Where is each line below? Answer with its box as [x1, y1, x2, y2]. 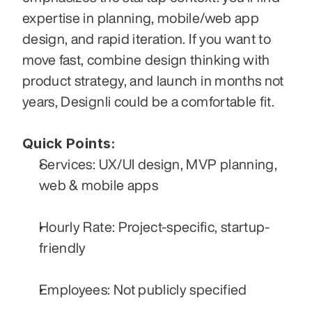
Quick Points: [22, 135, 116, 153]
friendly [39, 240, 86, 256]
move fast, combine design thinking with [22, 52, 270, 68]
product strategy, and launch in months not [22, 73, 284, 88]
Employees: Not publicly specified [39, 282, 247, 297]
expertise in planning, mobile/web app [22, 10, 259, 26]
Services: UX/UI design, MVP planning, [39, 157, 277, 172]
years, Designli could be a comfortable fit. [22, 94, 275, 109]
